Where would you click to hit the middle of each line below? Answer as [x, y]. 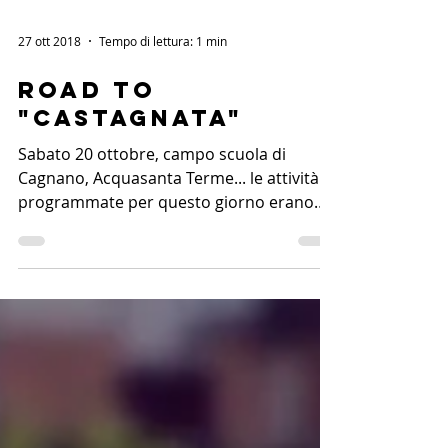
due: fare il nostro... [91, 270]
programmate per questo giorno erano [166, 246]
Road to [87, 134]
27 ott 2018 [49, 85]
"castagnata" [130, 162]
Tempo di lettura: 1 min [163, 85]
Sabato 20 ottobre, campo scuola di [152, 198]
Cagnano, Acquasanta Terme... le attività [168, 222]
